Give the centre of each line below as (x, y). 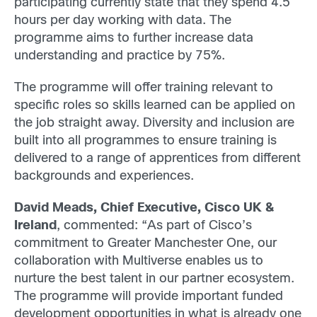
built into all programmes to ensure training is (145, 141)
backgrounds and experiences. (104, 177)
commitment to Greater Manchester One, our (145, 244)
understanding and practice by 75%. (120, 56)
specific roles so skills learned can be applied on (155, 106)
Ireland (35, 226)
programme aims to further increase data (134, 38)
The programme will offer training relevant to (144, 88)
